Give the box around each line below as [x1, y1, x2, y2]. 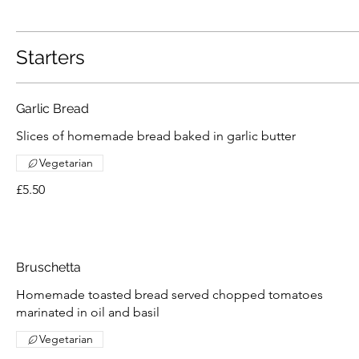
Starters [16, 46, 85, 69]
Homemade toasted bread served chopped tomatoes [16, 287, 323, 302]
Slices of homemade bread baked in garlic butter [16, 128, 296, 143]
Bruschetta [16, 260, 81, 275]
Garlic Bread [16, 101, 89, 116]
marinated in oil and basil [16, 305, 159, 320]
